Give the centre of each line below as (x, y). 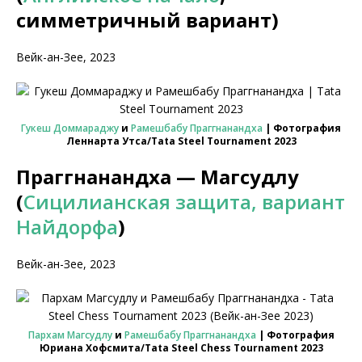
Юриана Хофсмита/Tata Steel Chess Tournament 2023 (181, 348)
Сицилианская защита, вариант (184, 202)
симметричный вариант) (147, 20)
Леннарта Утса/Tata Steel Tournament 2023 (181, 141)
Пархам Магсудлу (70, 335)
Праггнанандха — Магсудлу (158, 177)
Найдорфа (67, 227)
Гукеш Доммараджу (70, 128)
